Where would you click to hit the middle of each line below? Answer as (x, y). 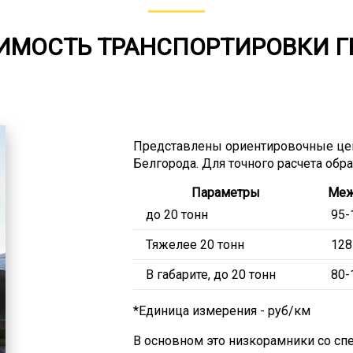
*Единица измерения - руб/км (221, 311)
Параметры (225, 193)
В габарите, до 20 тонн (210, 275)
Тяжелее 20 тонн (195, 245)
